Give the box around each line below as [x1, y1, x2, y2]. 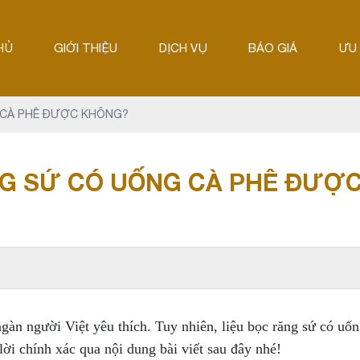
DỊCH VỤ [158, 41, 207, 55]
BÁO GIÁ [247, 41, 297, 55]
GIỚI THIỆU [54, 41, 118, 55]
